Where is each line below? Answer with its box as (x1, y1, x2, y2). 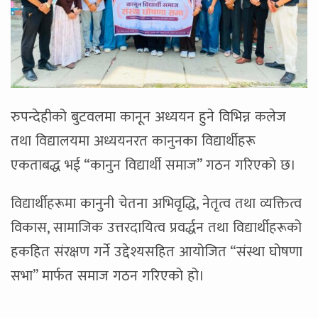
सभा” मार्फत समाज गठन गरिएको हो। (11, 263, 204, 288)
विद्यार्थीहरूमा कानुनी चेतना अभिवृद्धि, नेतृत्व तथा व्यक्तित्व (11, 191, 302, 216)
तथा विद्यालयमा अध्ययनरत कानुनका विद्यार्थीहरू (11, 128, 256, 153)
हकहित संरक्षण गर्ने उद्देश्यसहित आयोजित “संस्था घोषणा (11, 239, 302, 264)
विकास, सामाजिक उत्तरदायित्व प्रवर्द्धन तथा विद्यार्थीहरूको (11, 215, 302, 240)
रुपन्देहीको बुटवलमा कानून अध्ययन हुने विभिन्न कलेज (11, 104, 286, 129)
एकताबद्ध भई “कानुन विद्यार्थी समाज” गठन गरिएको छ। (11, 153, 296, 177)
